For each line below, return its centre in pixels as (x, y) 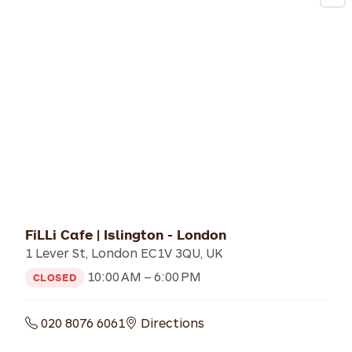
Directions (170, 322)
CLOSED (55, 277)
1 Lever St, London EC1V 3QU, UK (124, 252)
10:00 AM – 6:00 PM (143, 276)
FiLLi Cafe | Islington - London (125, 234)
